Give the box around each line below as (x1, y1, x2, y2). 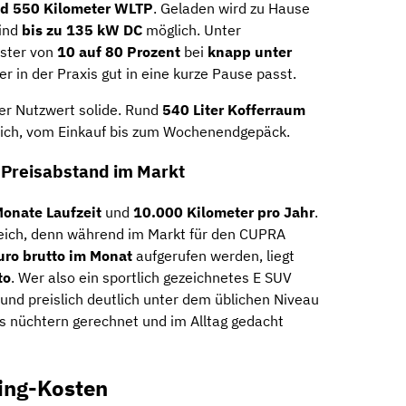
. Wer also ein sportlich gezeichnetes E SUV (11, 268, 292, 287)
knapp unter (208, 42, 292, 61)
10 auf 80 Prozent (57, 42, 180, 61)
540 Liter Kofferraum (162, 100, 305, 119)
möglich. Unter (142, 20, 241, 39)
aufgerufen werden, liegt (132, 246, 295, 266)
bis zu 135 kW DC (22, 20, 142, 39)
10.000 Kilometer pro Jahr (133, 203, 314, 222)
